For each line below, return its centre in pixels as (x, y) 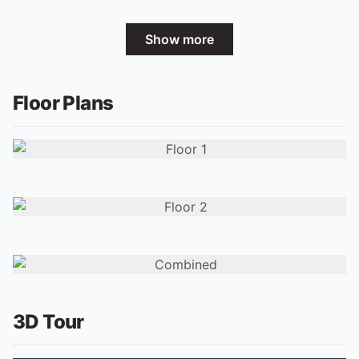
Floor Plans (63, 103)
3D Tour (48, 322)
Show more (179, 40)
